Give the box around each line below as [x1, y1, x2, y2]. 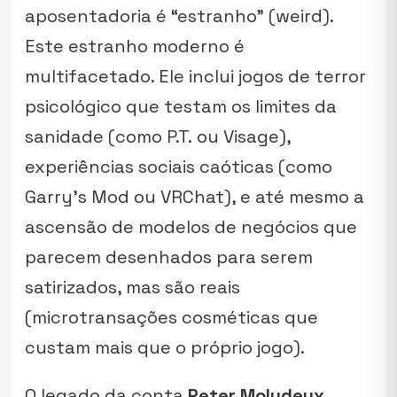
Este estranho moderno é [25, 35, 245, 58]
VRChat [160, 185, 224, 208]
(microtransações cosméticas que [25, 306, 318, 329]
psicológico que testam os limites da [25, 95, 337, 118]
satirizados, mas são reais [25, 276, 240, 299]
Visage [223, 125, 279, 148]
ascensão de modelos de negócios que [25, 215, 357, 238]
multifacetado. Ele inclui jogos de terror [25, 65, 366, 88]
